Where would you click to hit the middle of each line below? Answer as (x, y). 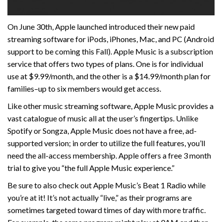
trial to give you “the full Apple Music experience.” (91, 168)
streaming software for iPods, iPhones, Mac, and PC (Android (111, 39)
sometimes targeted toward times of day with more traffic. (107, 210)
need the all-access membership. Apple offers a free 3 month (109, 156)
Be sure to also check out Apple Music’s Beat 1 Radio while (107, 185)
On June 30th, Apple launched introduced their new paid (101, 27)
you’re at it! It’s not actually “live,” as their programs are (100, 198)
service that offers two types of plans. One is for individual (105, 64)
